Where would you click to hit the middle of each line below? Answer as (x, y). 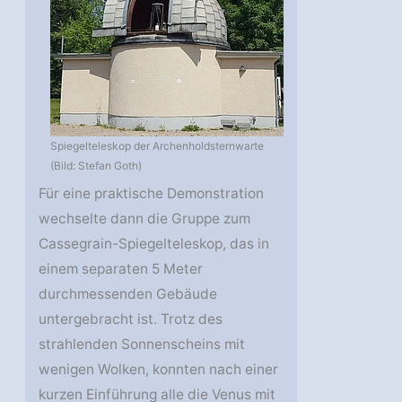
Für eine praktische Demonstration (152, 193)
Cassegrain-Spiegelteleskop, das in (154, 243)
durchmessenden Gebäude (128, 293)
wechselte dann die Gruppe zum (145, 218)
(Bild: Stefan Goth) (96, 165)
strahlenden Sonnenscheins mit (142, 344)
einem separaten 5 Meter (121, 268)
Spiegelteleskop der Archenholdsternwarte (157, 145)
